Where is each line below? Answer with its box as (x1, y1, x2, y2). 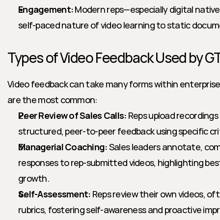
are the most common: (7, 94, 98, 106)
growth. (18, 172, 49, 184)
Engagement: (18, 3, 74, 15)
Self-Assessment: (18, 188, 91, 200)
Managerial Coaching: (18, 141, 108, 153)
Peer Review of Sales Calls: (18, 110, 127, 121)
